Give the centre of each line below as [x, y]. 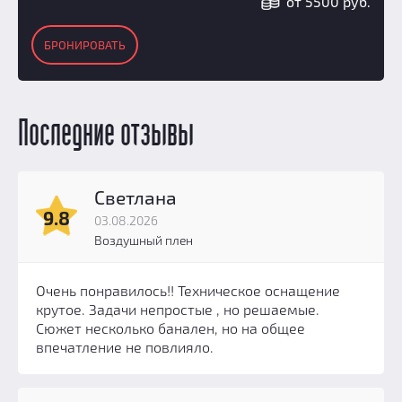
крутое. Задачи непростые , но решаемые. [178, 309]
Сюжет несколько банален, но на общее [170, 328]
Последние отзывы [106, 135]
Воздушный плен [144, 240]
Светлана [135, 197]
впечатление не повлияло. [125, 346]
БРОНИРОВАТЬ [85, 44]
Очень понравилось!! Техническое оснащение [188, 290]
